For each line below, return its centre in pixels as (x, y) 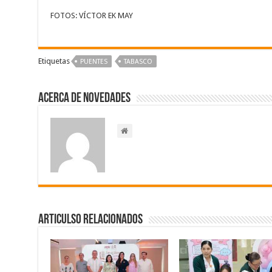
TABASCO (138, 62)
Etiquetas (54, 61)
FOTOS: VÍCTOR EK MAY (91, 16)
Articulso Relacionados (90, 220)
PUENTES (93, 62)
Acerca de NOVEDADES (84, 99)
